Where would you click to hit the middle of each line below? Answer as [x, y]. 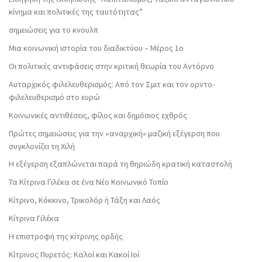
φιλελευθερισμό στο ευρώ [54, 97]
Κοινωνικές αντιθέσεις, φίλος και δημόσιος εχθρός [98, 115]
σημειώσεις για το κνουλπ [54, 30]
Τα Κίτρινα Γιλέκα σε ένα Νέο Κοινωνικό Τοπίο [89, 182]
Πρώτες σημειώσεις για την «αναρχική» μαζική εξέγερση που [114, 133]
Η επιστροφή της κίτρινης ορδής [66, 237]
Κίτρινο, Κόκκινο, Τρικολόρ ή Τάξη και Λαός [85, 200]
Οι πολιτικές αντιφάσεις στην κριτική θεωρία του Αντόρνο [111, 66]
